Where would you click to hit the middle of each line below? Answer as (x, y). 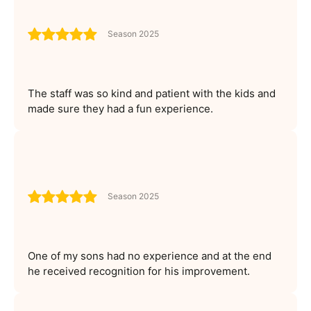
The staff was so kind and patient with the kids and (152, 93)
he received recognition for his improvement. (139, 271)
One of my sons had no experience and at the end (150, 255)
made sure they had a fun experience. (120, 108)
